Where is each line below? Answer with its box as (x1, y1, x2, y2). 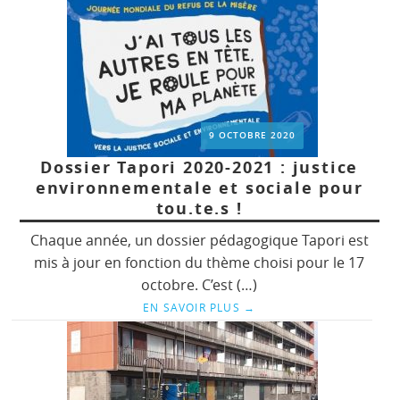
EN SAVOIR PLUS (142, 300, 244, 315)
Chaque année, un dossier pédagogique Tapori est (29, 230, 369, 251)
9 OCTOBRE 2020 (209, 129, 296, 142)
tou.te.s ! (155, 197, 243, 221)
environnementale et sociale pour (35, 177, 363, 200)
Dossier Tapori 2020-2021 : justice (39, 156, 359, 179)
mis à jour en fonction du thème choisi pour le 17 (34, 253, 365, 273)
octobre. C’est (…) (141, 275, 258, 296)
